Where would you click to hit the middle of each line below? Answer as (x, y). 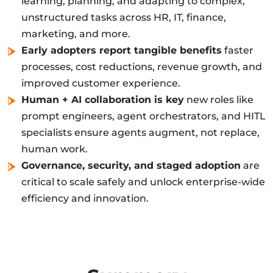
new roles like (219, 100)
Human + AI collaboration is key (103, 100)
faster (238, 51)
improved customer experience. (101, 83)
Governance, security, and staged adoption (131, 166)
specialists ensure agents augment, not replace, (140, 133)
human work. (55, 149)
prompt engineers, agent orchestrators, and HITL (144, 116)
